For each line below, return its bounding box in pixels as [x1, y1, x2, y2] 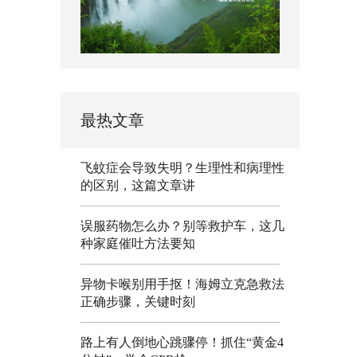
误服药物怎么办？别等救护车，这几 [80, 218, 284, 233]
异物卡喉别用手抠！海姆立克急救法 [80, 277, 284, 291]
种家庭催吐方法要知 [80, 236, 195, 250]
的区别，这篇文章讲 [80, 178, 195, 192]
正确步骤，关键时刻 [80, 294, 195, 308]
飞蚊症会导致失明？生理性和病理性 [80, 160, 284, 175]
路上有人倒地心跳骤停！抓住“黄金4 [80, 335, 284, 349]
